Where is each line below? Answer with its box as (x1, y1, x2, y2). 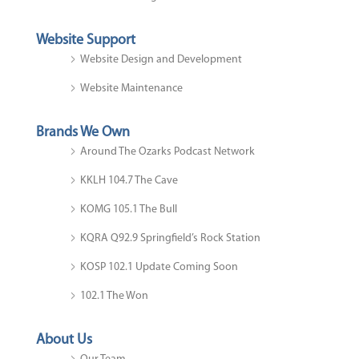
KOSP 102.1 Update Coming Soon (80, 260, 238, 273)
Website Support (36, 32, 135, 48)
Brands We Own (36, 124, 130, 140)
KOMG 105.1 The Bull (80, 203, 177, 216)
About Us (36, 332, 92, 348)
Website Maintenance (80, 82, 183, 95)
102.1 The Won (80, 289, 148, 302)
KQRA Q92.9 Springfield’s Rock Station (80, 232, 260, 244)
